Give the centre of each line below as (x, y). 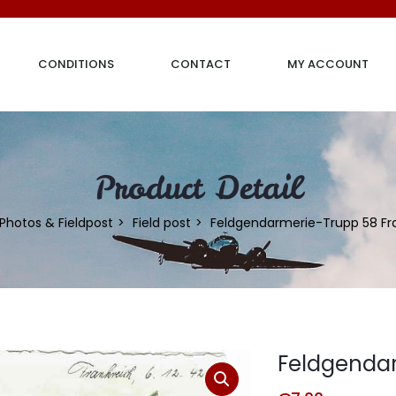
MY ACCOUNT (328, 64)
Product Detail (198, 187)
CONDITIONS (76, 64)
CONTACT (201, 64)
